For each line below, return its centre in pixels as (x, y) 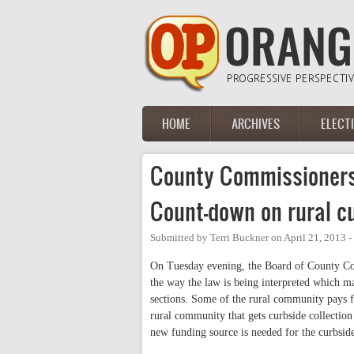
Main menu (184, 133)
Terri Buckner (239, 238)
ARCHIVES (256, 123)
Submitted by (180, 238)
